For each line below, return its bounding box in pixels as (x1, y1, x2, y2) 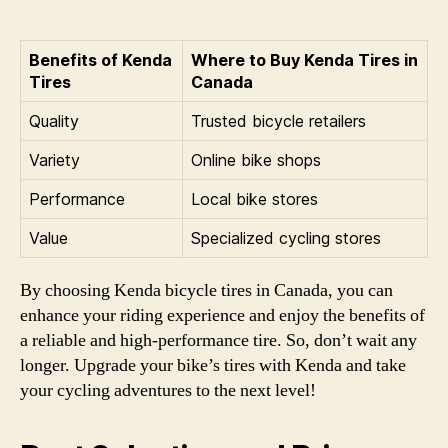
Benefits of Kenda (29, 50, 172, 70)
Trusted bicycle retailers (191, 111, 366, 131)
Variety (29, 150, 80, 170)
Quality (29, 111, 79, 131)
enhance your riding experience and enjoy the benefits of (20, 304, 425, 327)
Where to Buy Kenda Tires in (191, 50, 418, 70)
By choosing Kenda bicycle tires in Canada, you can (20, 279, 393, 302)
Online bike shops (191, 150, 321, 170)
